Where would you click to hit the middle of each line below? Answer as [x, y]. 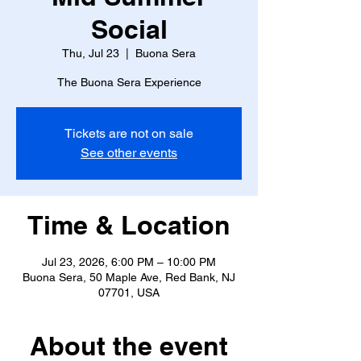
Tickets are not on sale [129, 133]
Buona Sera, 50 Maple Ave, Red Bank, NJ [129, 277]
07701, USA [129, 293]
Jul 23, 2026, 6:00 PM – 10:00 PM [129, 262]
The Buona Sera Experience [129, 82]
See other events [129, 153]
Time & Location [129, 225]
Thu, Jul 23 [91, 53]
